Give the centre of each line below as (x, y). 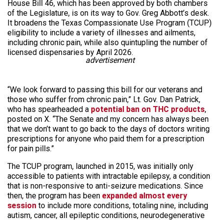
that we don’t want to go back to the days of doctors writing (109, 129)
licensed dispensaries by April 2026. (70, 52)
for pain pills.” (31, 149)
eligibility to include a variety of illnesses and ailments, (101, 33)
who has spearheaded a (48, 109)
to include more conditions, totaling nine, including (122, 206)
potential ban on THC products (147, 109)
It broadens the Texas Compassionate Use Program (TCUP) (110, 23)
